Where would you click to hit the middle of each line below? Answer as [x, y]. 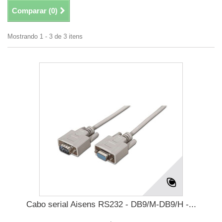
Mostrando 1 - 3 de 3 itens [45, 36]
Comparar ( [31, 11]
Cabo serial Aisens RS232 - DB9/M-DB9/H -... [111, 204]
